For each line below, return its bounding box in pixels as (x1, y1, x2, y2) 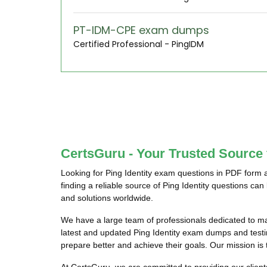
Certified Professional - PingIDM (73, 38, 204, 50)
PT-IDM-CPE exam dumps (73, 23, 209, 38)
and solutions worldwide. (61, 193, 153, 203)
